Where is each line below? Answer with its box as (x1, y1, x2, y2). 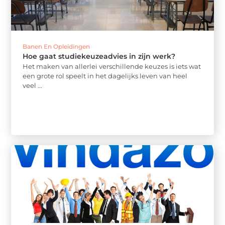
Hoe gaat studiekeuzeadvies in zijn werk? (23, 52, 176, 61)
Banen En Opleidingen (23, 43, 90, 51)
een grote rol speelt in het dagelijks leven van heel (23, 72, 188, 80)
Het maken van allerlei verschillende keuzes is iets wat (23, 62, 201, 71)
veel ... (23, 81, 43, 90)
